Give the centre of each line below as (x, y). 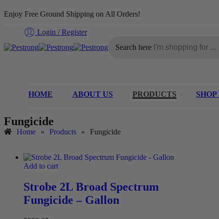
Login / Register (62, 32)
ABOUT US (93, 94)
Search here (134, 47)
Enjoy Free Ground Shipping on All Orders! (72, 14)
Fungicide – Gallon (71, 200)
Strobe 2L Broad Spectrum (91, 187)
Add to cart (41, 166)
